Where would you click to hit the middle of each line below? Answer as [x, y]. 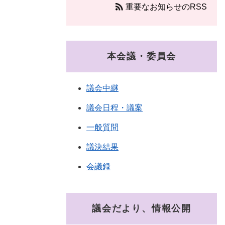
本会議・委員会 [142, 57]
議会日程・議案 [115, 108]
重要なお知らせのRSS [166, 7]
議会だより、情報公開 [142, 209]
